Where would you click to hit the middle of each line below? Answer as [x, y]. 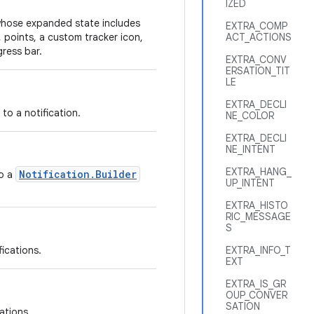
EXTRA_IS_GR [256, 284]
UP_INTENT [250, 183]
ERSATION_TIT [258, 71]
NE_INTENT [251, 149]
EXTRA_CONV [256, 60]
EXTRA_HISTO [257, 205]
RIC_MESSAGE [258, 217]
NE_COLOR [250, 116]
